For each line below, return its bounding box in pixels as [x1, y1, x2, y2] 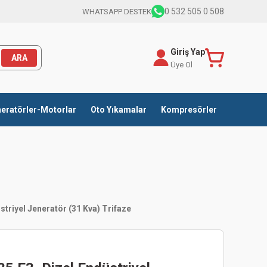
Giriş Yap [170, 46, 205, 57]
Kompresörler [161, 105, 217, 114]
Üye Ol [170, 60, 193, 69]
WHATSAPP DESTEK [82, 7, 151, 16]
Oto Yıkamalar [91, 105, 147, 114]
